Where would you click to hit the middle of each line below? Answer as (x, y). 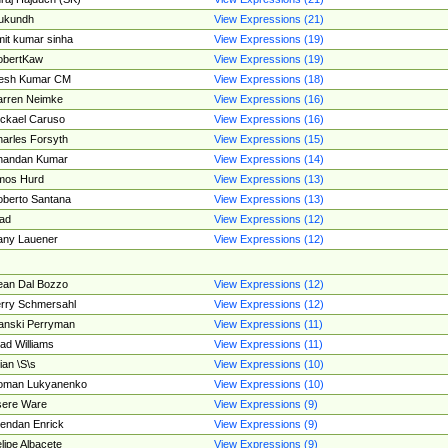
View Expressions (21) (268, 19)
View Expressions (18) (268, 79)
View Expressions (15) (268, 139)
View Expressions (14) (268, 159)
